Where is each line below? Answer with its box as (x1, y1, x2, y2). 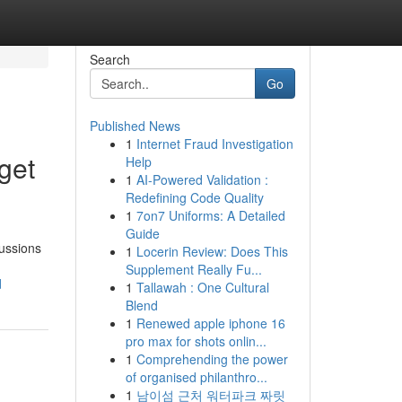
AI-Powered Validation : (135, 170, 268, 188)
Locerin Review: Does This (135, 242, 288, 260)
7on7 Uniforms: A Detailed (135, 206, 285, 224)
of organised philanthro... (125, 368, 267, 386)
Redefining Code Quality (125, 188, 264, 206)
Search (89, 50, 130, 68)
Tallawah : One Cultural (135, 278, 269, 296)
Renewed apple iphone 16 (135, 314, 285, 332)
